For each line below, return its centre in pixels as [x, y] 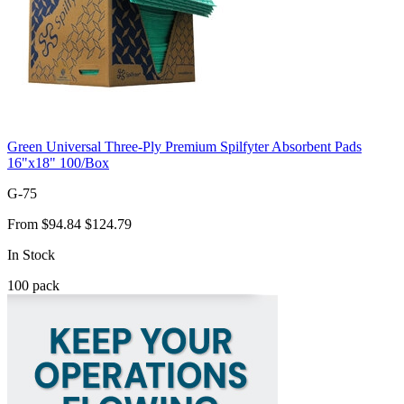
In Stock [31, 254]
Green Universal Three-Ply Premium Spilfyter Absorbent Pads [184, 146]
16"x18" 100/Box [58, 162]
